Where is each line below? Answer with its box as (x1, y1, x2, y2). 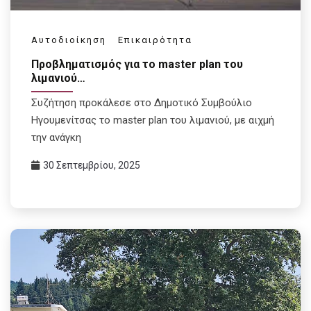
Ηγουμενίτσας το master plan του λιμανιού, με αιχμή (31, 113, 274, 126)
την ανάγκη (31, 131, 81, 144)
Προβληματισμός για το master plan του (31, 57, 243, 71)
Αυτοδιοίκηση (31, 35, 106, 46)
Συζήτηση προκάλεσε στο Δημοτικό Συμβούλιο (31, 96, 252, 109)
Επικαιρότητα (118, 35, 192, 46)
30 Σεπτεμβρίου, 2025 (43, 159, 140, 171)
